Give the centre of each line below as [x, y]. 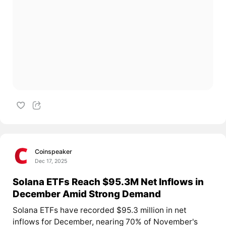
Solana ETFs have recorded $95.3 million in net [99, 210]
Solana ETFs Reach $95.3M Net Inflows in [108, 181]
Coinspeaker [54, 151]
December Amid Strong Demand [87, 193]
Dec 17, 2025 [51, 161]
